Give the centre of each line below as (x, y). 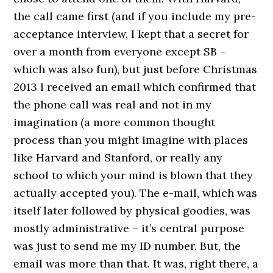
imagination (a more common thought (115, 122)
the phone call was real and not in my (113, 105)
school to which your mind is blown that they (133, 175)
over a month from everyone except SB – (120, 51)
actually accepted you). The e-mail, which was (136, 193)
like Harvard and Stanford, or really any (118, 158)
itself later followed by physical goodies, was (132, 211)
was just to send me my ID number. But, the (127, 246)
